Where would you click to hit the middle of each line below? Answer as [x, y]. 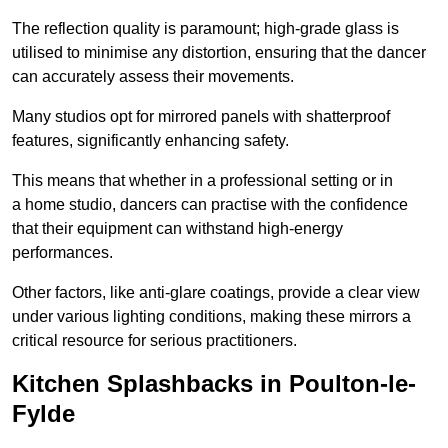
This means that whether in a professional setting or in [202, 181]
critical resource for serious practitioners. [154, 341]
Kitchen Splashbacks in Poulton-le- [214, 384]
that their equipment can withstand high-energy [177, 229]
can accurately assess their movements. [153, 77]
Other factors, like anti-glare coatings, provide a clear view [216, 293]
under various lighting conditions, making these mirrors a [211, 317]
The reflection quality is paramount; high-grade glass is [205, 29]
